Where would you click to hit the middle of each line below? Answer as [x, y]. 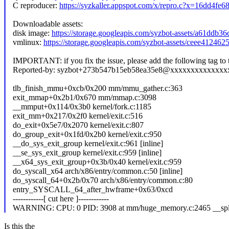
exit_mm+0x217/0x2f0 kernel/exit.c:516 [77, 116]
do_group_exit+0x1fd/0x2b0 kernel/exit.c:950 [87, 134]
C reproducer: [36, 6]
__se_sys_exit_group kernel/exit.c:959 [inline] [87, 153]
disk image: [32, 33]
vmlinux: [28, 42]
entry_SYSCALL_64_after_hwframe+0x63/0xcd [93, 190]
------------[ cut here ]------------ [61, 199]
